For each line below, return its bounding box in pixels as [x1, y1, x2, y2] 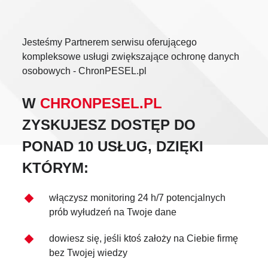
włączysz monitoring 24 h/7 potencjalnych [49, 193, 226, 203]
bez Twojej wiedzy [49, 248, 128, 258]
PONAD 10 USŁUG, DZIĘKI [22, 138, 204, 155]
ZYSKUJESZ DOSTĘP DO [22, 117, 196, 133]
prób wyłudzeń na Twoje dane [49, 207, 177, 218]
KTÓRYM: [22, 160, 89, 176]
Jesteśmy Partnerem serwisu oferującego [22, 37, 197, 48]
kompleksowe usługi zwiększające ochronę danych [22, 51, 240, 62]
